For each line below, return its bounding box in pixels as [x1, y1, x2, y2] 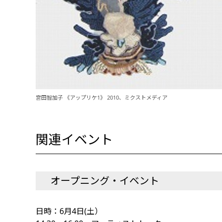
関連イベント [36, 130, 113, 148]
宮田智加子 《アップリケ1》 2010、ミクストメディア [36, 94, 167, 101]
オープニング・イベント [51, 174, 159, 187]
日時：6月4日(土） [36, 206, 120, 217]
